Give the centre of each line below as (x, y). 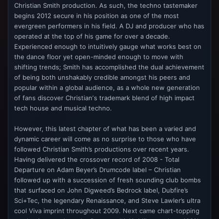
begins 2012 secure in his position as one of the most (97, 15)
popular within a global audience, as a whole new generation (107, 87)
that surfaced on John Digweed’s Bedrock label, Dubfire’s (101, 190)
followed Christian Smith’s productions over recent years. (102, 149)
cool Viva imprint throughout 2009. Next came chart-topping (107, 210)
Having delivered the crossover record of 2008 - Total (97, 159)
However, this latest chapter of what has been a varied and (105, 128)
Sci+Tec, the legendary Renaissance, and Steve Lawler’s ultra (107, 200)
